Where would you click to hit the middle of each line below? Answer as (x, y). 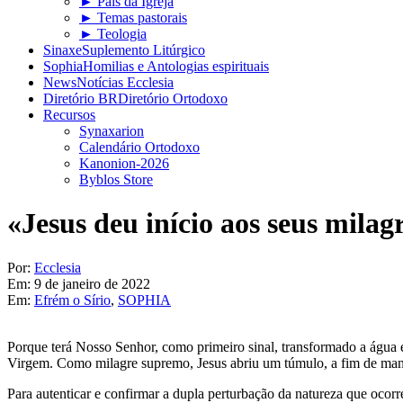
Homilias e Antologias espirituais (176, 66)
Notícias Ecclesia (125, 82)
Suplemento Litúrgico (143, 50)
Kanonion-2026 (124, 163)
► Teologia (113, 34)
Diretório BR (81, 99)
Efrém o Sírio (72, 300)
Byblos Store (116, 179)
